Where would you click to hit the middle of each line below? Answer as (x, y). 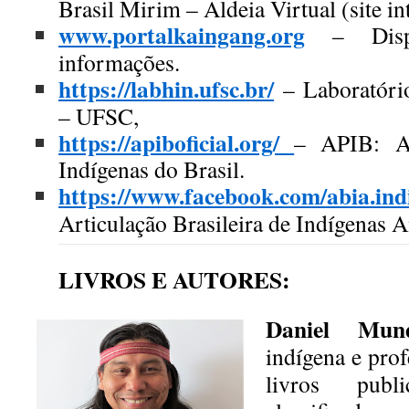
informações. (119, 62)
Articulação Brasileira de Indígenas (225, 223)
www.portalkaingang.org (182, 35)
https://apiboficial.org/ (169, 142)
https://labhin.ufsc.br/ (166, 89)
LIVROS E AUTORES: (174, 279)
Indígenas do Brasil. (152, 169)
